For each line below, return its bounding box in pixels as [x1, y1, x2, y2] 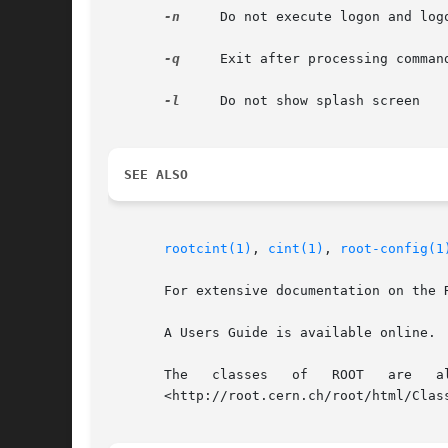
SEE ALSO [124, 167, 188, 183]
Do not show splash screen [180, 93, 420, 109]
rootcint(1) [164, 241, 252, 257]
